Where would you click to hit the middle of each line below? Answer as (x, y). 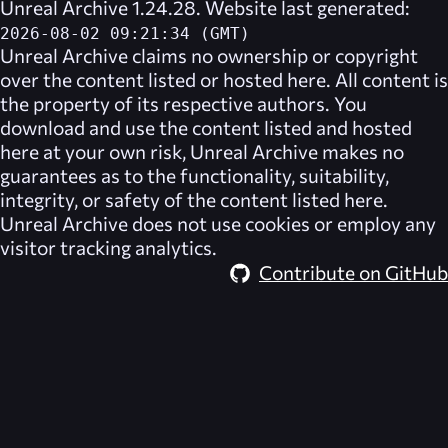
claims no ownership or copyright (273, 54)
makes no (361, 150)
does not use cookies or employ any (282, 222)
